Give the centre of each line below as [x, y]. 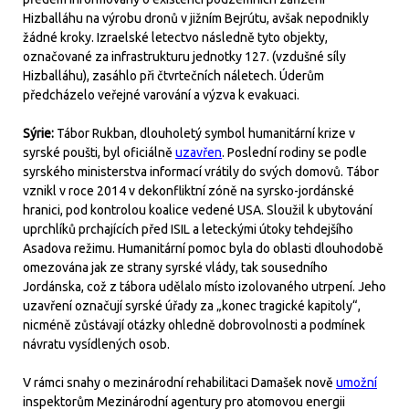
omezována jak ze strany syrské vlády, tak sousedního [175, 267]
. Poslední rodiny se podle [294, 152]
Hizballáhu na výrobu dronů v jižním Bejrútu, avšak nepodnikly [196, 18]
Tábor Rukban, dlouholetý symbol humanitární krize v [206, 133]
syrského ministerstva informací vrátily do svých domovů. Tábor [201, 171]
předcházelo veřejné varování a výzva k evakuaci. [161, 94]
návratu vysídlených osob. [96, 344]
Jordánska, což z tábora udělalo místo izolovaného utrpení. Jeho [204, 286]
